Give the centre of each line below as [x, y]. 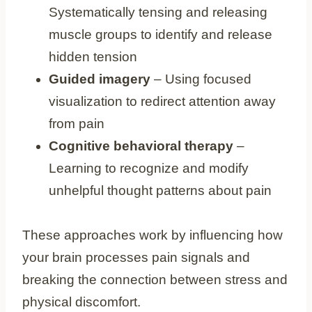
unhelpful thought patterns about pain [160, 190]
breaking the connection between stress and [155, 279]
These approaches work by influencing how [153, 235]
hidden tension [93, 56]
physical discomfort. [81, 302]
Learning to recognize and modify [149, 168]
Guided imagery [100, 79]
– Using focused [201, 79]
